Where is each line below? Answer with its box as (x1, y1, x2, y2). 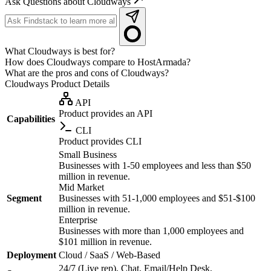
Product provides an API (59, 108, 152, 119)
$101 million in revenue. (59, 236, 152, 247)
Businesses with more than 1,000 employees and (59, 225, 244, 236)
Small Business (59, 149, 117, 160)
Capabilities (7, 113, 55, 124)
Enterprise (59, 214, 97, 225)
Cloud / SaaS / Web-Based (59, 249, 160, 260)
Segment (7, 192, 42, 203)
